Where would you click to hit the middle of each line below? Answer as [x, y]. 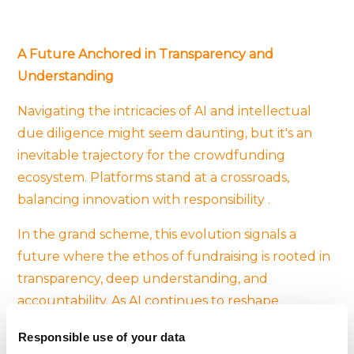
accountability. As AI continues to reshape [149, 300]
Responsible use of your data [102, 337]
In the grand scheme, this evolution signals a [157, 234]
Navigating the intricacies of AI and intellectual [165, 111]
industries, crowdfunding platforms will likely [160, 322]
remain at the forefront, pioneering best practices [173, 345]
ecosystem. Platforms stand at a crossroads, [154, 177]
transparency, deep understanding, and [143, 278]
